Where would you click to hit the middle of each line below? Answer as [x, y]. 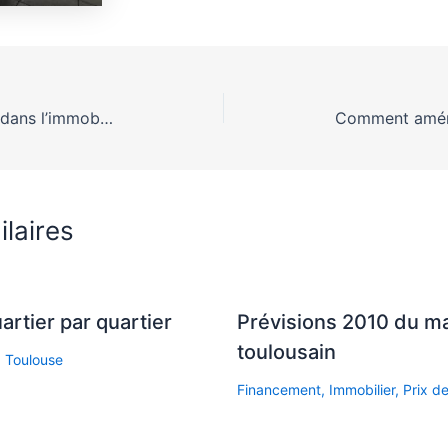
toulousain [286, 351]
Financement [278, 389]
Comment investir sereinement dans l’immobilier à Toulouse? [106, 117]
